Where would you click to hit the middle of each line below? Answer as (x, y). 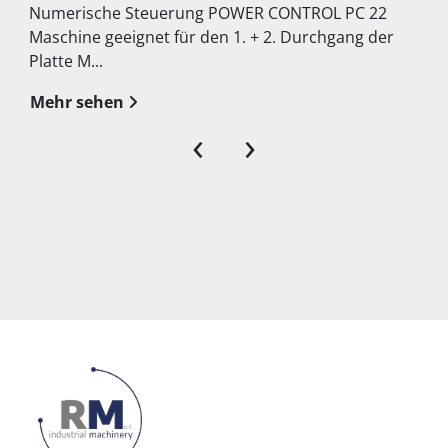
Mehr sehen (77, 102)
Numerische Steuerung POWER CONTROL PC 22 (208, 13)
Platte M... (66, 61)
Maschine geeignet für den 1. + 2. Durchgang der (212, 37)
